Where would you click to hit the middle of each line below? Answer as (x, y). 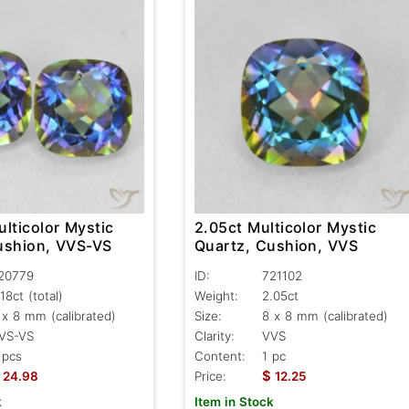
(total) (45, 295)
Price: (210, 376)
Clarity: (214, 336)
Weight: (216, 295)
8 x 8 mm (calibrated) (325, 315)
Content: (220, 356)
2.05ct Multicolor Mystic (285, 227)
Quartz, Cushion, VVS (276, 245)
